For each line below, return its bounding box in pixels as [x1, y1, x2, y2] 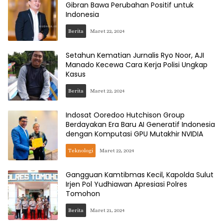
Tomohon [66, 189, 100, 199]
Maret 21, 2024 [90, 207, 124, 214]
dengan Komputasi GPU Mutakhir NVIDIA [66, 129, 203, 139]
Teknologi [68, 147, 93, 154]
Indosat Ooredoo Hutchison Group [66, 110, 185, 120]
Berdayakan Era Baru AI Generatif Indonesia [66, 119, 215, 129]
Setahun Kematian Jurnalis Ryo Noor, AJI [66, 50, 204, 60]
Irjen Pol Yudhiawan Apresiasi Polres [66, 179, 187, 189]
